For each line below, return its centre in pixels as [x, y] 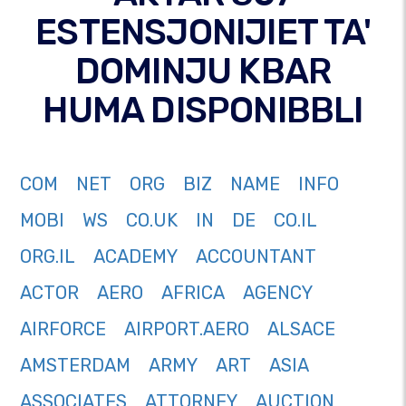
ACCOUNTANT [256, 257]
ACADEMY [135, 257]
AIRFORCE [63, 329]
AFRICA [193, 293]
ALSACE [301, 329]
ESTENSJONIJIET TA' [203, 33]
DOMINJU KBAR [203, 72]
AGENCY [278, 293]
